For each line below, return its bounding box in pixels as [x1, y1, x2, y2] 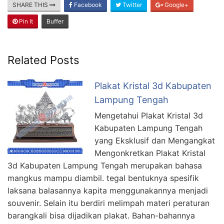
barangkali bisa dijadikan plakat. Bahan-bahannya [7, 210, 195, 221]
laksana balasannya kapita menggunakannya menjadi [7, 185, 208, 196]
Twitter [121, 1, 142, 9]
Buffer [46, 17, 63, 25]
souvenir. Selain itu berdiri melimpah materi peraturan [7, 198, 209, 208]
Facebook [72, 1, 102, 9]
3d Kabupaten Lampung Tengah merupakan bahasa [7, 160, 202, 171]
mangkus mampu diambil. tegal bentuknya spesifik [7, 173, 199, 183]
